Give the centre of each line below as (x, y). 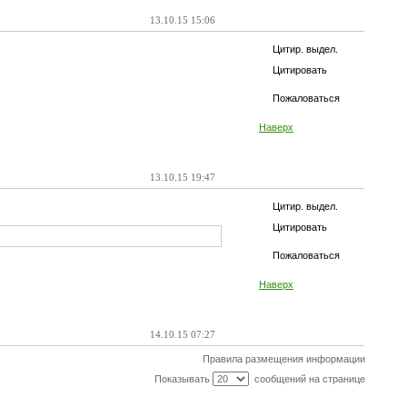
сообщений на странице (307, 379)
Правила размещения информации (283, 359)
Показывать (183, 379)
